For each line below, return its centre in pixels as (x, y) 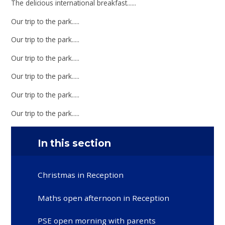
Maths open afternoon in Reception (104, 198)
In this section (75, 143)
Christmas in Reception (81, 175)
